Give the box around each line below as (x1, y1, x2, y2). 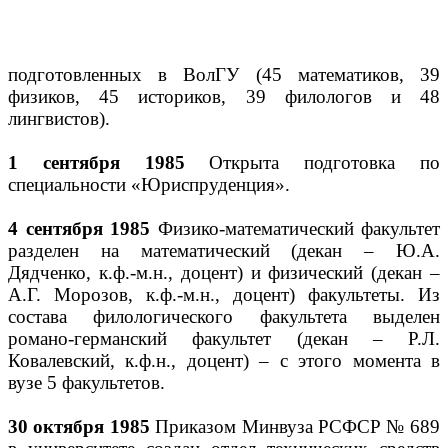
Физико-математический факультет (150, 218, 440, 239)
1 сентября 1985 (8, 152, 185, 173)
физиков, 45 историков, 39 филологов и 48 (8, 86, 440, 107)
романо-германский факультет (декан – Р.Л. (8, 328, 440, 349)
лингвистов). (8, 108, 110, 129)
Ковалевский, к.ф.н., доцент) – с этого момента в (8, 350, 440, 371)
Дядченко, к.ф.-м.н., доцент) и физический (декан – (8, 262, 440, 283)
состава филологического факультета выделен (8, 306, 440, 327)
